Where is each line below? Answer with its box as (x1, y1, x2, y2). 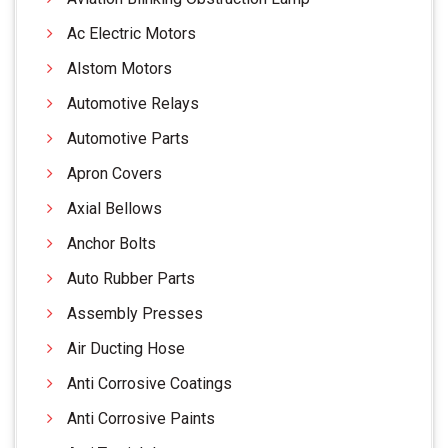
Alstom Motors (67, 58, 172, 78)
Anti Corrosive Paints (67, 408, 215, 428)
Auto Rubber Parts (67, 268, 195, 288)
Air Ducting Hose (67, 338, 185, 358)
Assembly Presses (67, 303, 203, 323)
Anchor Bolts (67, 233, 156, 253)
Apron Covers (67, 163, 162, 183)
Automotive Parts (67, 128, 189, 148)
